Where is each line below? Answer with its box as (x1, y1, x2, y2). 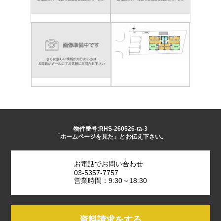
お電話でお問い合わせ (74, 159, 143, 168)
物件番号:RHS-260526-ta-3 (74, 125, 147, 132)
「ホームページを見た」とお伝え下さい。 (54, 133, 167, 140)
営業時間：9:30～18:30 (74, 176, 147, 184)
